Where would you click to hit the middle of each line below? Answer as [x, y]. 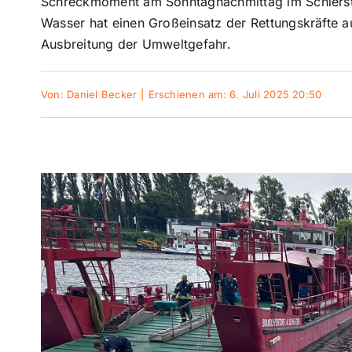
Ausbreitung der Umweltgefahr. [136, 44]
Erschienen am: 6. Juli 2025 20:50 [235, 94]
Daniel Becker [102, 94]
